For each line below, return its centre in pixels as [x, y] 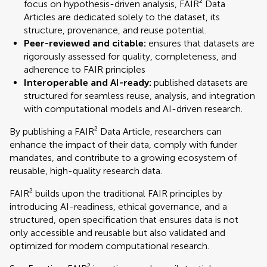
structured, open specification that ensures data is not [124, 220]
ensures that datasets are [201, 43]
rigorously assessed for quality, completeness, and [130, 56]
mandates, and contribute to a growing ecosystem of [123, 158]
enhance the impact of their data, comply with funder [123, 145]
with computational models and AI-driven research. [133, 109]
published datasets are [201, 83]
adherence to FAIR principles [85, 69]
